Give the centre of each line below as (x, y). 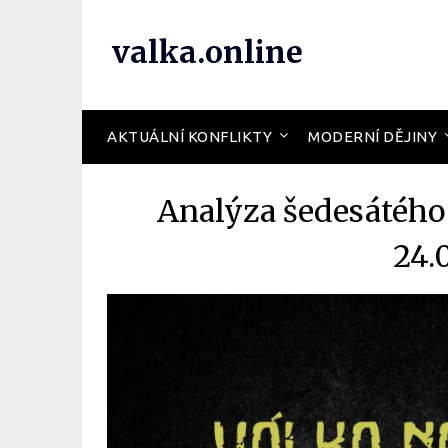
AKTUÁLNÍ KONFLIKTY (189, 136)
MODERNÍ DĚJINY (372, 136)
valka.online (207, 52)
